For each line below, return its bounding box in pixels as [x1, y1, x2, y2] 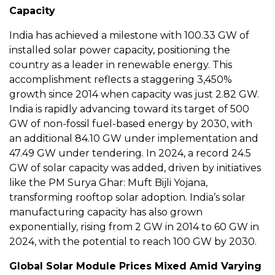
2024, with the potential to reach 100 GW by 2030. [9, 236, 257, 248]
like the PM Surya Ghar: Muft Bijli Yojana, [9, 177, 207, 189]
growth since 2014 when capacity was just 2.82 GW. [9, 88, 259, 101]
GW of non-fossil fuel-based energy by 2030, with [9, 118, 252, 130]
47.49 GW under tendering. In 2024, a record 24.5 [9, 147, 251, 160]
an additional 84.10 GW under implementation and [9, 133, 258, 145]
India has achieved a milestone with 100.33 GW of [9, 29, 249, 42]
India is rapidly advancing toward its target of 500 [9, 103, 249, 115]
